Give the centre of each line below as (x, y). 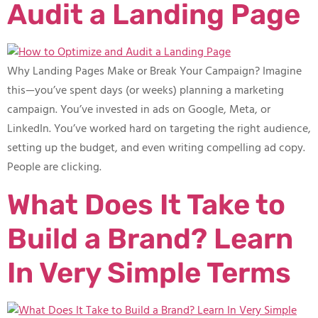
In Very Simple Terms (149, 273)
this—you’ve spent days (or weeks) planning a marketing (146, 91)
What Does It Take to (146, 204)
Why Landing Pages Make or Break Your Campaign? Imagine (154, 72)
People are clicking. (54, 168)
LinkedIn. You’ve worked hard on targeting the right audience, (159, 130)
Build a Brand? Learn (150, 238)
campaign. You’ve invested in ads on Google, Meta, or (139, 110)
